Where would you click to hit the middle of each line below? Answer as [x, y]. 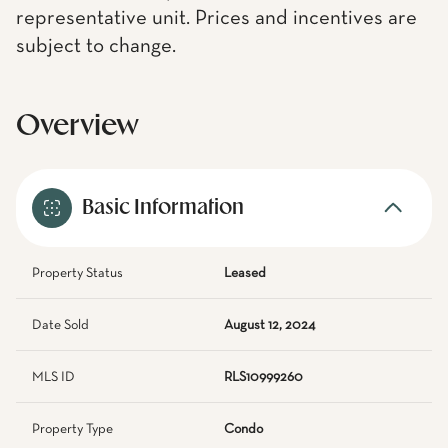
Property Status [77, 273]
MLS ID [53, 377]
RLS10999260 [263, 377]
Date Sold [60, 325]
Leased [245, 273]
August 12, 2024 [269, 325]
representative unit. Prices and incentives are [216, 18]
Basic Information [163, 208]
